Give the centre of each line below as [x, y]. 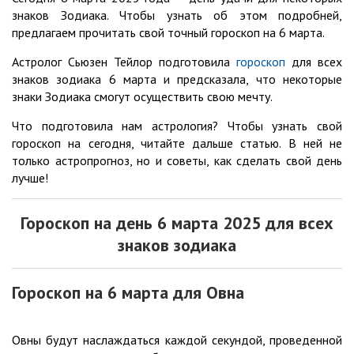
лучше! [32, 178]
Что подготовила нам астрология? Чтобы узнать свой [177, 126]
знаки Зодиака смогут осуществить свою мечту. [143, 97]
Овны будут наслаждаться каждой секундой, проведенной [177, 340]
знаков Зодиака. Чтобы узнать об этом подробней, [177, 15]
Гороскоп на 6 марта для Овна [128, 293]
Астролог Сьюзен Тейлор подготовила [124, 62]
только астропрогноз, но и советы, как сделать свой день [177, 161]
